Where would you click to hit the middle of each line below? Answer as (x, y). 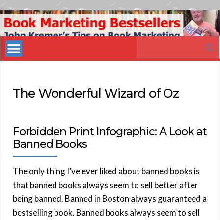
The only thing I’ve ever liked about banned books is (106, 171)
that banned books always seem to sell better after (106, 185)
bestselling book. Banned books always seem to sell (106, 212)
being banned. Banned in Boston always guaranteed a (110, 198)
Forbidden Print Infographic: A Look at (110, 131)
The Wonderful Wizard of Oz (96, 93)
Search (148, 42)
